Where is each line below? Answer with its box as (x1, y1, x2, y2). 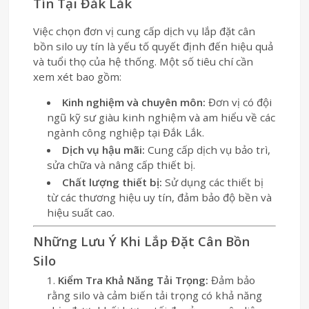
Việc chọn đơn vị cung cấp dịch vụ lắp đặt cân (33, 24, 256, 39)
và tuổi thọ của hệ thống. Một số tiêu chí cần (33, 54, 254, 69)
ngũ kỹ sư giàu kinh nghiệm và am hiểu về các (47, 110, 276, 125)
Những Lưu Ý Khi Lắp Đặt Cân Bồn (33, 232, 250, 250)
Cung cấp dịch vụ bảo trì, (144, 143, 270, 157)
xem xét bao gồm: (33, 70, 122, 84)
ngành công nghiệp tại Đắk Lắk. (47, 126, 205, 140)
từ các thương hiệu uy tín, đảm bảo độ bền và (47, 190, 272, 205)
